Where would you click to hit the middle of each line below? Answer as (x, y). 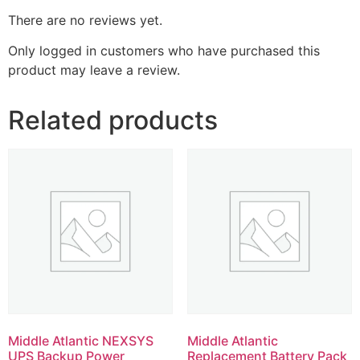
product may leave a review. (94, 70)
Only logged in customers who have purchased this (164, 51)
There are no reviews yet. (85, 20)
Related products (113, 121)
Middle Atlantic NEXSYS (81, 340)
